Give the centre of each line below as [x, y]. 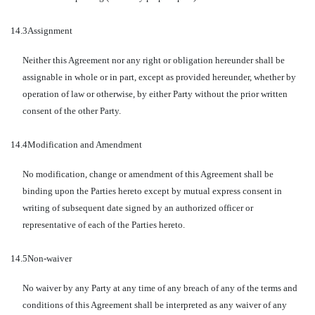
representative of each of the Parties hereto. [103, 225]
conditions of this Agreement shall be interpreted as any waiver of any [154, 305]
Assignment [50, 31]
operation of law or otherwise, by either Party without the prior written [155, 94]
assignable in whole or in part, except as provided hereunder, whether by [159, 77]
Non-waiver [50, 258]
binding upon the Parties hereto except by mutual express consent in [152, 191]
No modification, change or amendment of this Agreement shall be [148, 174]
